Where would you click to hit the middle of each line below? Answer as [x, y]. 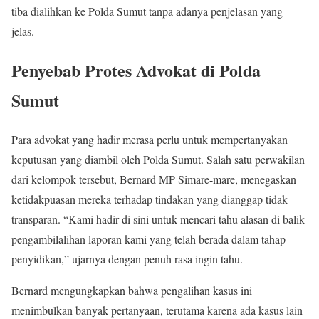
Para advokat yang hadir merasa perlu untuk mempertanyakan [150, 139]
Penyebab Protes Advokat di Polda [136, 70]
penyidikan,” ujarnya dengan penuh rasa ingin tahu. [127, 258]
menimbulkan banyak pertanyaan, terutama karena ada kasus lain [157, 310]
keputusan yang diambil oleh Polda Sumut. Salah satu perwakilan [158, 159]
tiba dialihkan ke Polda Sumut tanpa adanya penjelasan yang [147, 11]
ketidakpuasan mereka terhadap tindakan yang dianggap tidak [150, 199]
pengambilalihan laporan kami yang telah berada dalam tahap [148, 239]
